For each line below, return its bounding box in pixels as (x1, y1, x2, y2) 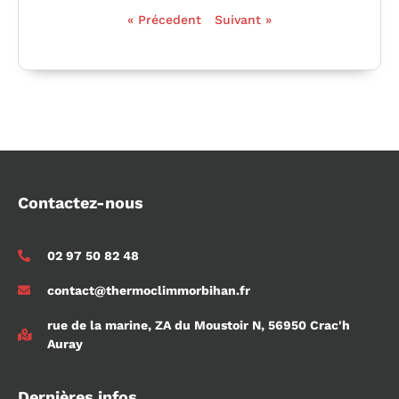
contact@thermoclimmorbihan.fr (46, 282, 250, 297)
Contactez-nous (18, 192, 143, 212)
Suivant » (215, 12, 272, 27)
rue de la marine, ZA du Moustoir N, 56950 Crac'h (46, 317, 350, 332)
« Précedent (127, 12, 201, 27)
